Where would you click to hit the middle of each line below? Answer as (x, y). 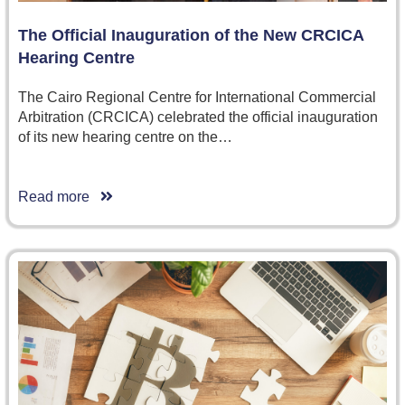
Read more (59, 196)
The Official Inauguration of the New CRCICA (191, 35)
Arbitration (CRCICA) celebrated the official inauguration (198, 117)
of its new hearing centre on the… (125, 137)
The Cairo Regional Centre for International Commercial (197, 97)
